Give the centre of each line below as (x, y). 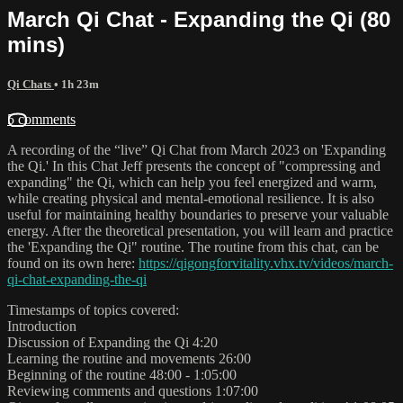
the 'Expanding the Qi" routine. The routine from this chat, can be (193, 246)
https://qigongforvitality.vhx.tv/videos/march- (266, 263)
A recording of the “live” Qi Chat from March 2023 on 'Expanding (197, 149)
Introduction (42, 326)
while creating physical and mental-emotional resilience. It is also (191, 198)
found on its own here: (73, 263)
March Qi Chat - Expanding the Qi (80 (199, 19)
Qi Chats (31, 84)
